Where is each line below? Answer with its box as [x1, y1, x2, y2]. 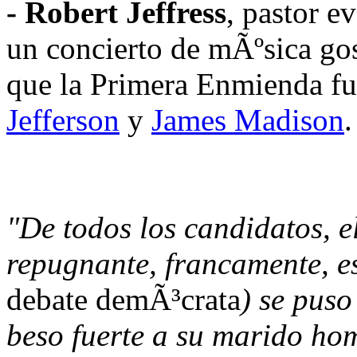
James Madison [151, 102, 344, 137]
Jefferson [6, 102, 120, 137]
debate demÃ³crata [6, 281, 241, 316]
